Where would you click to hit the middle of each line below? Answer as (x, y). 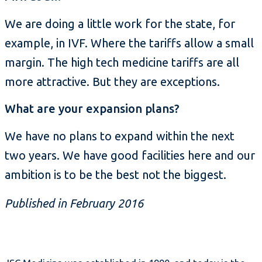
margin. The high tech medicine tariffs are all (122, 63)
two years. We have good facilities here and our (130, 156)
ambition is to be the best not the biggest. (116, 175)
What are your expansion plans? (92, 109)
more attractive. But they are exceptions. (112, 82)
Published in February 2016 (74, 204)
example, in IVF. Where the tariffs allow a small (129, 43)
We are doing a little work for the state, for (120, 24)
